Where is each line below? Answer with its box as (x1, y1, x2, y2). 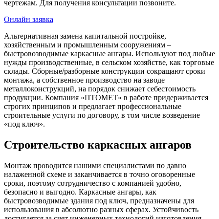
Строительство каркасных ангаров (4, 138, 192, 152)
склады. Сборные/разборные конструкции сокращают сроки (4, 67, 205, 76)
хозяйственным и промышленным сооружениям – (4, 41, 171, 49)
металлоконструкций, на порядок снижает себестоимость (4, 85, 196, 93)
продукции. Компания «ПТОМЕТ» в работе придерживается (4, 93, 208, 102)
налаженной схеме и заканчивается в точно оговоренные (4, 170, 195, 179)
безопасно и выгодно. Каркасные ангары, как (4, 188, 156, 197)
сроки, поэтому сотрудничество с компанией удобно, (4, 179, 181, 188)
